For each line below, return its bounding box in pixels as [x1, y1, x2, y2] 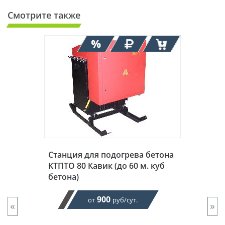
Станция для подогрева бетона [48, 149, 174, 160]
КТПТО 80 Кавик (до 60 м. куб [48, 160, 165, 171]
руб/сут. [112, 195, 138, 204]
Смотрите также [8, 9, 80, 21]
